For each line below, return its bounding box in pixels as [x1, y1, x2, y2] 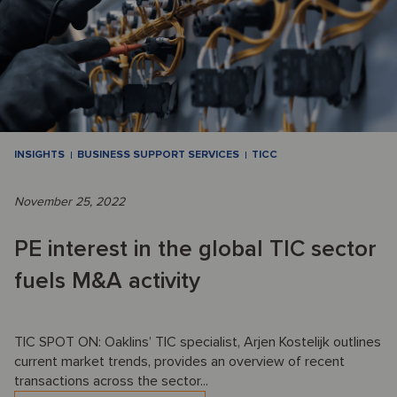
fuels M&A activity [14, 267, 200, 296]
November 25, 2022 [14, 194, 125, 210]
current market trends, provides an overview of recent [14, 353, 345, 371]
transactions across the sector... [14, 372, 208, 391]
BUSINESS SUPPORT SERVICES [77, 148, 239, 162]
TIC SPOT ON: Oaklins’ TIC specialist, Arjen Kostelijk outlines [14, 333, 381, 352]
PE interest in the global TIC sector [14, 235, 377, 264]
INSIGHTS [14, 148, 65, 162]
